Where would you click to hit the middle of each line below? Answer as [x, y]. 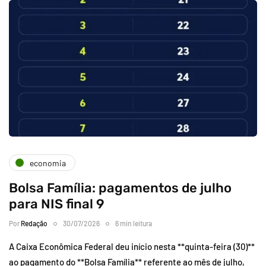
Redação [34, 224]
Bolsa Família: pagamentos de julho [120, 188]
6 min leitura [134, 224]
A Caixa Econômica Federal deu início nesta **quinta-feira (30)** [132, 247]
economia [48, 163]
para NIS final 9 [57, 204]
